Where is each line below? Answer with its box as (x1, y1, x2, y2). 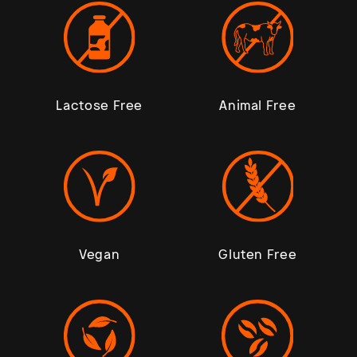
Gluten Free (218, 245, 297, 263)
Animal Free (219, 96, 296, 114)
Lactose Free (56, 96, 143, 114)
